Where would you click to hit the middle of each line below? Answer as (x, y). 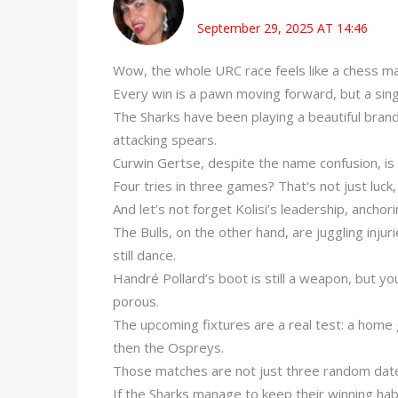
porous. (136, 302)
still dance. (144, 255)
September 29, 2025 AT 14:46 (283, 28)
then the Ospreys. (168, 348)
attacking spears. (165, 140)
